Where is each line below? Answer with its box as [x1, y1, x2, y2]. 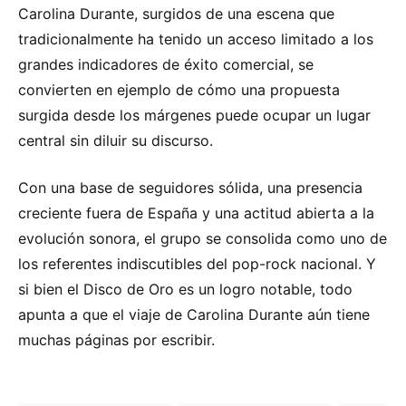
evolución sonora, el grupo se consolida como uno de [18, 228, 387, 247]
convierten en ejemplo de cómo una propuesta [18, 80, 340, 99]
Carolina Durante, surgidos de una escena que [18, 4, 334, 23]
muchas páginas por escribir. [18, 330, 215, 349]
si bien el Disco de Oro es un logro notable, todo [18, 279, 353, 298]
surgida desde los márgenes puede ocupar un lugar [18, 105, 371, 124]
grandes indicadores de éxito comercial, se [18, 54, 314, 73]
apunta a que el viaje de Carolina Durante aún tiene [18, 304, 370, 324]
